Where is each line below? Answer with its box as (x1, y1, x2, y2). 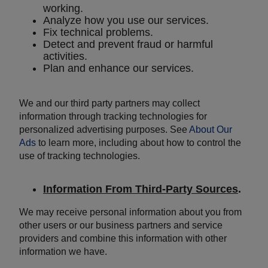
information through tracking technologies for (19, 111, 207, 122)
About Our (189, 124, 232, 135)
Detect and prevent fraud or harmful (43, 38, 213, 51)
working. (43, 2, 83, 15)
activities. (43, 50, 87, 63)
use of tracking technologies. (19, 151, 140, 162)
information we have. (19, 246, 107, 257)
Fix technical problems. (43, 26, 153, 39)
